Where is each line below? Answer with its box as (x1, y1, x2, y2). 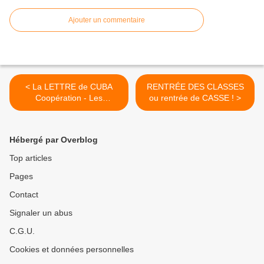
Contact (9, 190, 38, 200)
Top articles (9, 153, 52, 163)
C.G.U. (9, 226, 35, 236)
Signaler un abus (9, 208, 72, 218)
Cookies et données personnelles (9, 245, 134, 255)
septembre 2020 (38, 115, 100, 126)
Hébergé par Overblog (9, 135, 98, 145)
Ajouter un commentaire (68, 16, 145, 25)
